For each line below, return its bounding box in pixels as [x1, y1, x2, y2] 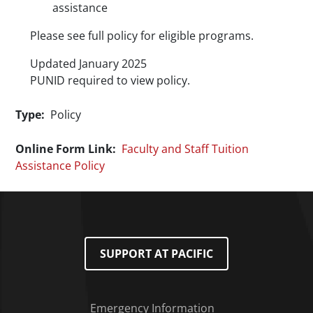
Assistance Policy [15, 158, 105, 174]
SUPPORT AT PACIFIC [100, 246, 213, 262]
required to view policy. [64, 73, 193, 89]
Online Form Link [15, 141, 113, 157]
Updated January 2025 [29, 56, 147, 72]
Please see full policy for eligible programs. [29, 28, 256, 44]
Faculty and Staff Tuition [122, 141, 249, 157]
